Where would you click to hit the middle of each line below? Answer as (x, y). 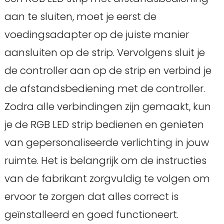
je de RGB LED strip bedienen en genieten (104, 125)
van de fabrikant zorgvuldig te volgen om (107, 179)
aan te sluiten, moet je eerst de (80, 17)
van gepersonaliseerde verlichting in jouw (106, 143)
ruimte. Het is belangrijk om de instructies (105, 161)
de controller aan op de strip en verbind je (108, 71)
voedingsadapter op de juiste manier (96, 35)
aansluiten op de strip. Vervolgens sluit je (104, 53)
